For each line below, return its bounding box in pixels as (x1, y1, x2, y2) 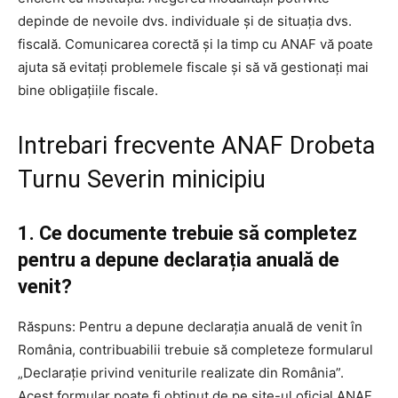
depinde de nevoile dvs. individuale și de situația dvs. (18, 12, 352, 29)
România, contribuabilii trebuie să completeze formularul (18, 340, 373, 358)
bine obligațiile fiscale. (18, 81, 158, 99)
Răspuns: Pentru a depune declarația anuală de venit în (18, 317, 362, 335)
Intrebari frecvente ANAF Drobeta (18, 131, 375, 160)
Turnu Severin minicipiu (18, 164, 266, 194)
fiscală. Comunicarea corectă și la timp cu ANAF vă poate (18, 35, 373, 52)
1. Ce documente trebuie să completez (18, 221, 357, 244)
